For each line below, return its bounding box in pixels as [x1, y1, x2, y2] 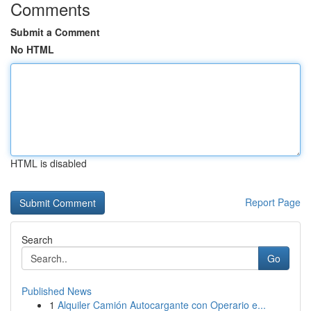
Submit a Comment [10, 25, 100, 39]
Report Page [245, 195, 301, 209]
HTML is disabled [10, 156, 87, 170]
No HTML [10, 42, 54, 56]
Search [22, 233, 53, 246]
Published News [22, 284, 92, 298]
